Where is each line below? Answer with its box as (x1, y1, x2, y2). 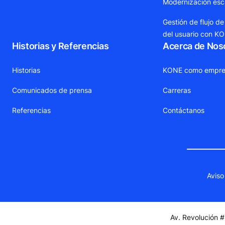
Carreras (163, 86, 191, 95)
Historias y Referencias (12, 41, 109, 52)
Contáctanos (163, 106, 205, 115)
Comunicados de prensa (12, 86, 92, 95)
